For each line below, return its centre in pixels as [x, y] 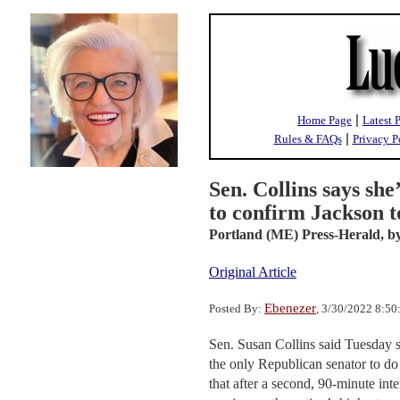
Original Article [253, 272]
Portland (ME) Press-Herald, [296, 234]
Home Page [325, 120]
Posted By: [237, 308]
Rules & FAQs [308, 139]
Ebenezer [290, 308]
